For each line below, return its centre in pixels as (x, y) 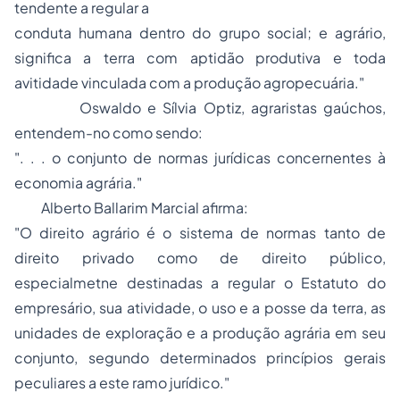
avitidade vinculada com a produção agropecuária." (189, 83)
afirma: (224, 208)
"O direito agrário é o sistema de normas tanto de (200, 233)
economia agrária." (78, 183)
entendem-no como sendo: (108, 133)
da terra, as (346, 308)
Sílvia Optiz (202, 108)
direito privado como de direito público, (200, 258)
